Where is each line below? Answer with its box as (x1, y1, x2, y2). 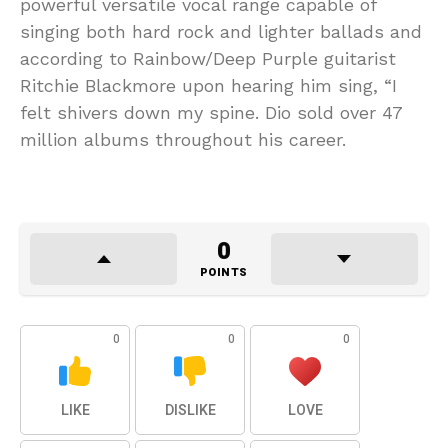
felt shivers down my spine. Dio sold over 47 (20, 102, 402, 124)
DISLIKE (164, 400, 216, 422)
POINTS (199, 264, 248, 282)
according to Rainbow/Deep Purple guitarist (20, 48, 396, 70)
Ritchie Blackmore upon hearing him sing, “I (20, 75, 397, 97)
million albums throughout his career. (20, 129, 346, 151)
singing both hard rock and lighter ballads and (20, 21, 422, 43)
